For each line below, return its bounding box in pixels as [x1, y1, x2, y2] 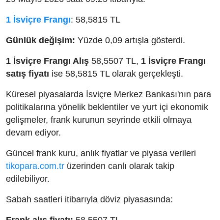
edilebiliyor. [6, 174, 50, 184]
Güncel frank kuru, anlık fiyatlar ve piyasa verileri [6, 148, 196, 159]
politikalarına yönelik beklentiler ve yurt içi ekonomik [6, 102, 208, 112]
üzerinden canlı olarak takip [64, 161, 174, 171]
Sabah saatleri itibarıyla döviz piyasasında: [6, 194, 173, 205]
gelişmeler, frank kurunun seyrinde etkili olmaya [6, 115, 192, 125]
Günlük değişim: [6, 35, 75, 46]
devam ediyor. [6, 128, 61, 138]
